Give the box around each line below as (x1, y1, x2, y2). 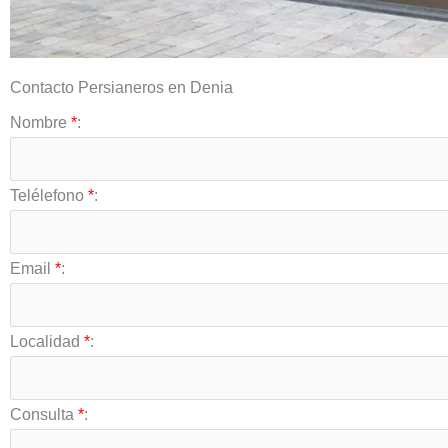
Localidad (10, 333, 84, 351)
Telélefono (10, 187, 88, 205)
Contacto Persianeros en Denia (10, 79, 233, 97)
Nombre (10, 114, 71, 132)
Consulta (10, 406, 78, 424)
